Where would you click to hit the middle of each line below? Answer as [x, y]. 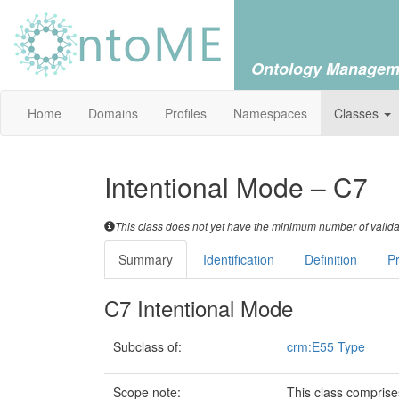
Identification [239, 259]
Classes [358, 113]
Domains [113, 113]
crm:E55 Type [326, 347]
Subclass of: [147, 347]
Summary [146, 259]
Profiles [186, 113]
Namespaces [270, 113]
